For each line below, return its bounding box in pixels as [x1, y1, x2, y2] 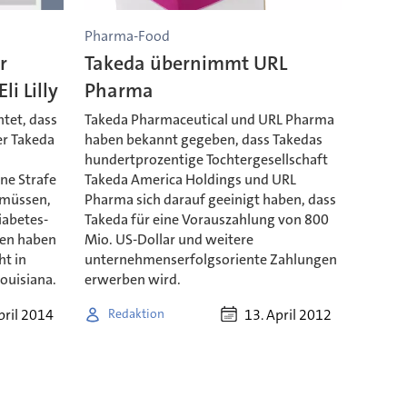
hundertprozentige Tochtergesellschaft [84, 149, 328, 169]
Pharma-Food [84, 25, 170, 45]
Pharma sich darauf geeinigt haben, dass [84, 189, 336, 209]
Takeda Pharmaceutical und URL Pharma [84, 109, 334, 129]
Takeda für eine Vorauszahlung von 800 [84, 209, 329, 229]
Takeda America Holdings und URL [84, 169, 296, 189]
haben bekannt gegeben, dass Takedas [84, 129, 323, 149]
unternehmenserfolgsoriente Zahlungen [84, 249, 337, 269]
